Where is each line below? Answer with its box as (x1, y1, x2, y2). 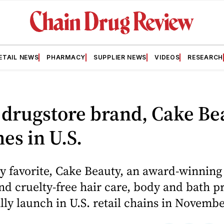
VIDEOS (154, 53, 180, 61)
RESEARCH (187, 53, 223, 61)
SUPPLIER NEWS (93, 53, 147, 61)
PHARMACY (46, 53, 85, 61)
